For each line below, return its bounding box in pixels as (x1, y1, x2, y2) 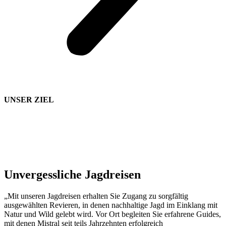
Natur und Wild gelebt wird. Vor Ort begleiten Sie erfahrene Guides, (4, 209, 221, 218)
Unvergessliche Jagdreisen (4, 168, 141, 182)
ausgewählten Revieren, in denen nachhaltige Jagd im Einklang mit (4, 200, 217, 209)
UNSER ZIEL (4, 95, 54, 104)
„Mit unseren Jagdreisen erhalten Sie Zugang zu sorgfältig (4, 191, 188, 200)
